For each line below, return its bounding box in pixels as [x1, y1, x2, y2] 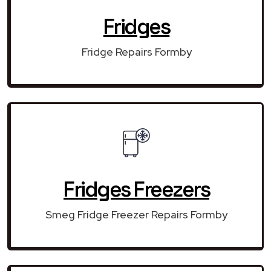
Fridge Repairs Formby [81, 44, 192, 59]
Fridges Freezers [64, 175, 209, 203]
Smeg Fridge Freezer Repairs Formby [45, 207, 227, 221]
